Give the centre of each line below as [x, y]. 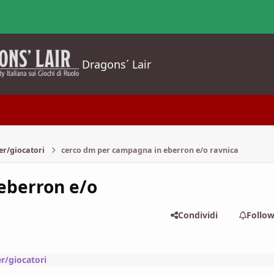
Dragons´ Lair [117, 64]
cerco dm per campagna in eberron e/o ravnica [150, 150]
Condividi [198, 215]
